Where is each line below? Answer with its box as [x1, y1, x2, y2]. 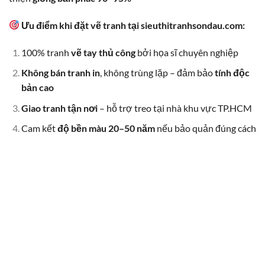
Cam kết [21, 122, 57, 134]
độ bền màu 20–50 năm [57, 122, 155, 134]
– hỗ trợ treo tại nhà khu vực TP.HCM [97, 102, 252, 114]
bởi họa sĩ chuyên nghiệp [135, 46, 238, 58]
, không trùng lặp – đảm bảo [99, 67, 215, 79]
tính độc [214, 67, 250, 79]
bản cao [21, 82, 54, 93]
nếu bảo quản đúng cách [154, 122, 256, 134]
